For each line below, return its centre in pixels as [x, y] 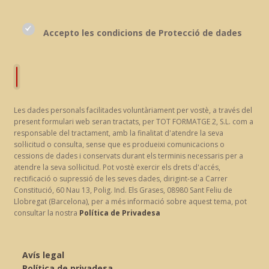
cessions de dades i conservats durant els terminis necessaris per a [128, 156]
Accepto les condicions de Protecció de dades [142, 32]
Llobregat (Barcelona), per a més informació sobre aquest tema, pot [130, 201]
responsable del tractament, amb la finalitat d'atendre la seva [118, 133]
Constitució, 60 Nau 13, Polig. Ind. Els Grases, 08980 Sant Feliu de [123, 190]
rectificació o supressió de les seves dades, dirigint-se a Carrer [120, 178]
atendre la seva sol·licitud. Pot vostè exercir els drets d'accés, [117, 167]
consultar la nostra [46, 213]
